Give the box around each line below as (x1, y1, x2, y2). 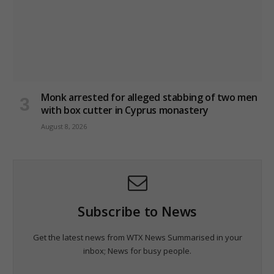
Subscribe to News (77, 202, 198, 221)
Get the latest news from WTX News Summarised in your (32, 232, 242, 243)
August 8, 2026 (41, 122, 87, 131)
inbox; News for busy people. (83, 245, 191, 257)
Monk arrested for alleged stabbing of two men (41, 91, 258, 105)
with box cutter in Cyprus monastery (41, 103, 209, 117)
